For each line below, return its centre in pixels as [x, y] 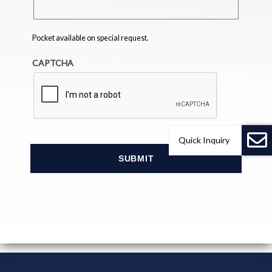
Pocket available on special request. [91, 38]
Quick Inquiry [204, 140]
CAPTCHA [53, 63]
